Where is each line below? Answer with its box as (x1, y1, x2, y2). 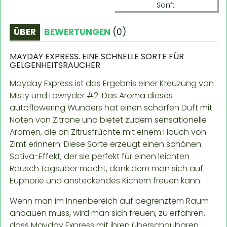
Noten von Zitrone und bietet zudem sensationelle (10, 113, 207, 126)
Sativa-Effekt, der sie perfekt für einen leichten (10, 150, 190, 162)
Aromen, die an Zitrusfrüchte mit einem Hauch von (10, 126, 206, 138)
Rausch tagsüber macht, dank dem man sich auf (10, 162, 203, 174)
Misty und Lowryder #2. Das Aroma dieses (10, 89, 173, 101)
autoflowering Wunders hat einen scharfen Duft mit (10, 101, 212, 113)
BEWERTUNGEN (44, 25, 112, 38)
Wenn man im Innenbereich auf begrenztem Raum (10, 195, 209, 207)
